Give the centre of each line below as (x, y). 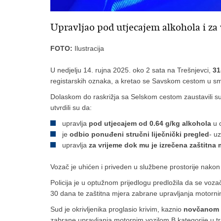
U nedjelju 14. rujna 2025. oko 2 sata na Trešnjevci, (131, 70)
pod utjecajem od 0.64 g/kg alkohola (150, 123)
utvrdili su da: (71, 108)
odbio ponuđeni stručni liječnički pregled (139, 134)
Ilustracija (88, 48)
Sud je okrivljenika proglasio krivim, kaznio (117, 209)
